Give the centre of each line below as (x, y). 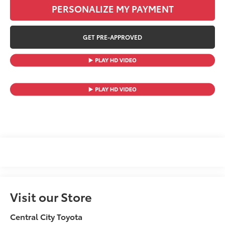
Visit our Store (51, 197)
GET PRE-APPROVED (113, 37)
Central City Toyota (46, 216)
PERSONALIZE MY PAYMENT (113, 9)
